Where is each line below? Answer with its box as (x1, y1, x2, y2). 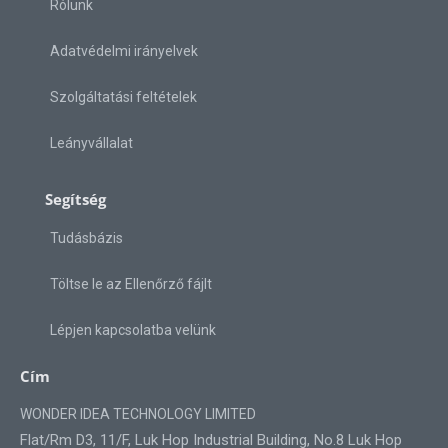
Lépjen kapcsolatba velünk (50, 322, 216, 339)
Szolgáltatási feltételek (50, 89, 197, 106)
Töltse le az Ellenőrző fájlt (50, 276, 212, 293)
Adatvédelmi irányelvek (50, 43, 198, 60)
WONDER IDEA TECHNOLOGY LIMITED (20, 406, 256, 423)
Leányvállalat (50, 135, 133, 152)
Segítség (45, 189, 106, 210)
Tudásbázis (50, 230, 123, 247)
